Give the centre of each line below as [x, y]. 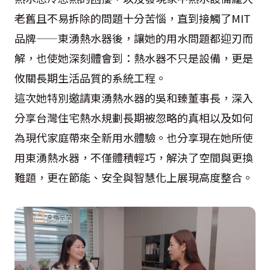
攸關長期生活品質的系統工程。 [90, 78]
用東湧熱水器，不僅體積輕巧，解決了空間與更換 [134, 157]
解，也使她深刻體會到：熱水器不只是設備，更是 [134, 58]
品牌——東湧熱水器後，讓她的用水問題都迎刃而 [134, 38]
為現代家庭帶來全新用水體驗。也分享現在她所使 [134, 137]
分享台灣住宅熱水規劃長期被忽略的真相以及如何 [134, 118]
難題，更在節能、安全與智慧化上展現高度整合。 [134, 177]
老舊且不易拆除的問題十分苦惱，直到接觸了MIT [133, 18]
